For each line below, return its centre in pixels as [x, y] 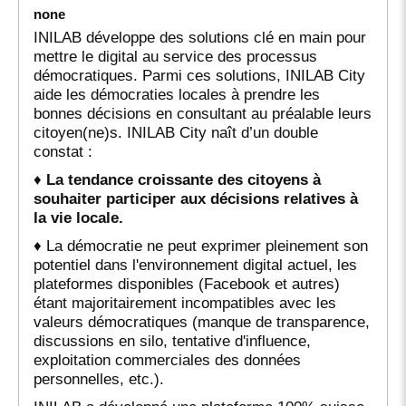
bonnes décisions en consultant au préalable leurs [203, 113]
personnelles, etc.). [99, 378]
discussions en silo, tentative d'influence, [172, 340]
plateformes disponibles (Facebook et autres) [187, 283]
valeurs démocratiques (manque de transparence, [202, 321]
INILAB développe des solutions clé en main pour [200, 37]
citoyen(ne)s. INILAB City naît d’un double [176, 132]
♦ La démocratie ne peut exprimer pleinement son [201, 245]
